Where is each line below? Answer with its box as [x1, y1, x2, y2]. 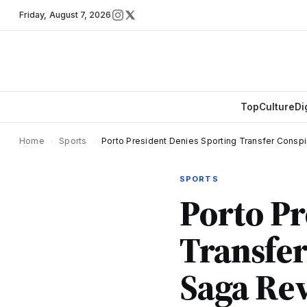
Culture [258, 101, 295, 112]
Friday [19, 10, 45, 20]
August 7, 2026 [49, 10, 112, 20]
